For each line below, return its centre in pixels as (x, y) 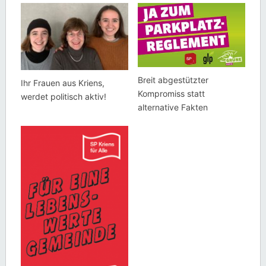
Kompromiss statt (171, 94)
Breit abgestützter (173, 80)
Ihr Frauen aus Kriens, (62, 83)
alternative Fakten (172, 107)
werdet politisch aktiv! (63, 97)
